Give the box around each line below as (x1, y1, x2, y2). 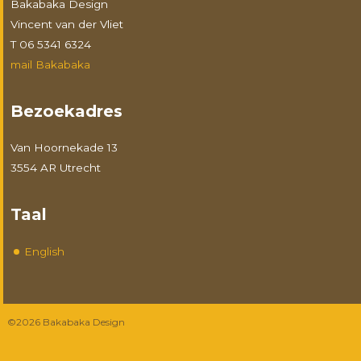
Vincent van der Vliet (10, 17, 124, 31)
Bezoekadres (10, 101, 123, 121)
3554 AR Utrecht (10, 160, 102, 174)
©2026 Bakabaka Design (6, 315, 125, 328)
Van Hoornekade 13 (10, 140, 118, 154)
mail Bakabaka (10, 57, 91, 71)
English (24, 244, 65, 258)
